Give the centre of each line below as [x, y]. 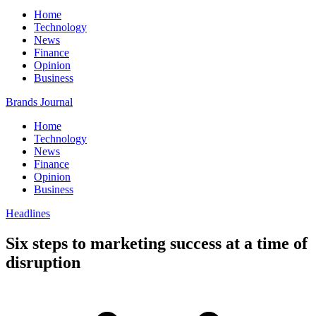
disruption [43, 262]
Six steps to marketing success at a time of [157, 243]
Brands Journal [39, 102]
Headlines [28, 213]
